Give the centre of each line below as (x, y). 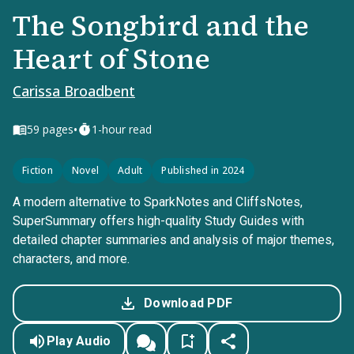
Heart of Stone (111, 59)
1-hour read (122, 129)
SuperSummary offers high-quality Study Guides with (158, 221)
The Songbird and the (161, 26)
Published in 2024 (203, 170)
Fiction (38, 170)
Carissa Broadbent (74, 91)
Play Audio (79, 341)
